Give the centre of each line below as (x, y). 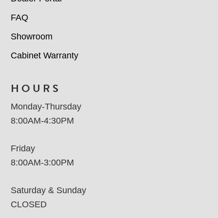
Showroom (32, 37)
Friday (23, 149)
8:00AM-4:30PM (43, 121)
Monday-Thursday (46, 107)
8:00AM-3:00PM (43, 163)
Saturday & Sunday (49, 191)
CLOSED (29, 205)
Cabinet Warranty (45, 56)
